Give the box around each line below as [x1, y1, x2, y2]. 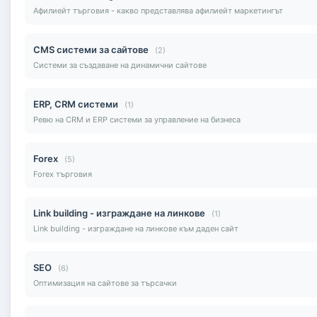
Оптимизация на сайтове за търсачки [33, 277, 177, 288]
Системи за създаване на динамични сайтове [33, 59, 207, 70]
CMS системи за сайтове [33, 43, 149, 55]
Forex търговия [33, 168, 92, 179]
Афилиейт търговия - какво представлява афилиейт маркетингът [33, 5, 283, 16]
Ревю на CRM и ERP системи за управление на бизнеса [33, 114, 241, 125]
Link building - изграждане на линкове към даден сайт [33, 223, 238, 234]
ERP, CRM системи [33, 98, 118, 110]
